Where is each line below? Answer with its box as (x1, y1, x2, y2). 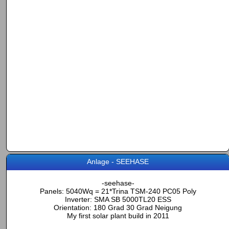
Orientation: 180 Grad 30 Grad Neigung (54, 203, 182, 212)
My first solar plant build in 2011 (66, 212, 169, 220)
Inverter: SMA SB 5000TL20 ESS (64, 195, 171, 203)
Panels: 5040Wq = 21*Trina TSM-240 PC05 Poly (39, 187, 196, 195)
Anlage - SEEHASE (87, 157, 149, 166)
